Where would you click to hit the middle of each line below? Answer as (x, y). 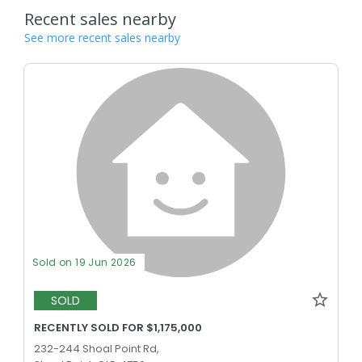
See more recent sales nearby (102, 38)
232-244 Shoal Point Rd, (97, 348)
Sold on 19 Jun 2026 (84, 262)
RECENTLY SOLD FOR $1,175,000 (118, 327)
